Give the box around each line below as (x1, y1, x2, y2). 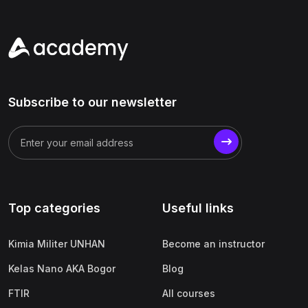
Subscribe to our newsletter (8, 95, 177, 109)
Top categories (8, 201, 100, 215)
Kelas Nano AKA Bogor (8, 263, 115, 274)
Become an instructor (162, 238, 265, 250)
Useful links (162, 201, 234, 215)
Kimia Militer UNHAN (8, 238, 105, 250)
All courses (162, 287, 215, 299)
